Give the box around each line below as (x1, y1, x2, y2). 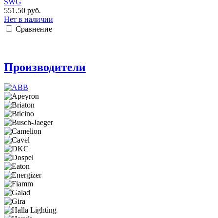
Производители (4, 60, 86, 73)
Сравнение (16, 24, 52, 33)
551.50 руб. (4, 6, 41, 15)
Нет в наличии (4, 15, 53, 23)
